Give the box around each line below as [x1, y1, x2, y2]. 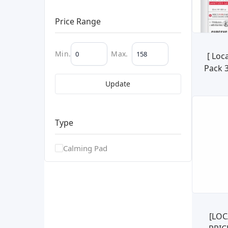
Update [105, 78, 131, 89]
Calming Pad [63, 142, 107, 153]
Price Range [55, 15, 101, 27]
